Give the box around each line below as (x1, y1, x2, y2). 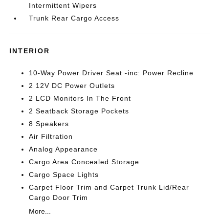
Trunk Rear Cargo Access (29, 14, 120, 22)
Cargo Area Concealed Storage (29, 157, 140, 166)
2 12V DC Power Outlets (29, 81, 115, 89)
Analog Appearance (29, 145, 98, 153)
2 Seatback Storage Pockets (29, 107, 130, 115)
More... (29, 207, 51, 215)
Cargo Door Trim (29, 193, 88, 201)
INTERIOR (9, 46, 50, 55)
